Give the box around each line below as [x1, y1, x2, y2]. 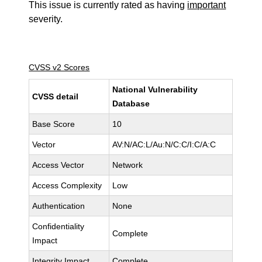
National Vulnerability [112, 85, 198, 94]
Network [112, 160, 143, 170]
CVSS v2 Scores [29, 63, 90, 72]
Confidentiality [32, 222, 85, 231]
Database [112, 99, 150, 108]
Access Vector [32, 160, 85, 170]
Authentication [32, 201, 85, 211]
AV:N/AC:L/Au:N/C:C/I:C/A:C [112, 140, 216, 149]
